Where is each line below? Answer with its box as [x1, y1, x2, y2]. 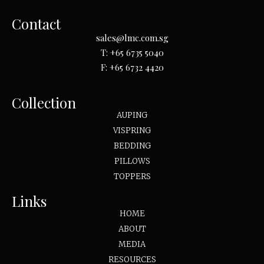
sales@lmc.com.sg [95, 32, 169, 44]
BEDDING [113, 140, 151, 151]
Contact [12, 14, 61, 34]
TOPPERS [113, 171, 151, 181]
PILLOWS [114, 156, 150, 166]
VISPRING [113, 125, 151, 136]
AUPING [117, 110, 147, 120]
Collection [12, 93, 76, 112]
